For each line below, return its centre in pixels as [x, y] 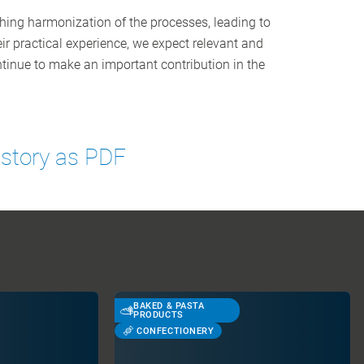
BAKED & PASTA [169, 306]
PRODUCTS [158, 315]
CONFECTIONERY [175, 331]
